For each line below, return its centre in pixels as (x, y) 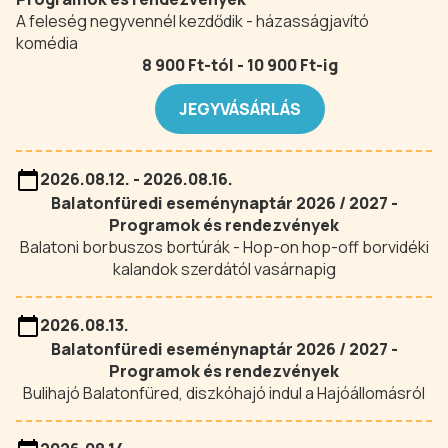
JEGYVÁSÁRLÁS (240, 109)
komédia (47, 43)
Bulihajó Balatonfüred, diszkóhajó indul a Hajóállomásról (224, 393)
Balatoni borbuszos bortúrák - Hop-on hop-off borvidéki (224, 247)
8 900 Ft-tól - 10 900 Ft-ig (240, 65)
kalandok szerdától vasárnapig (224, 269)
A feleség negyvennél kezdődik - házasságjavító (192, 21)
